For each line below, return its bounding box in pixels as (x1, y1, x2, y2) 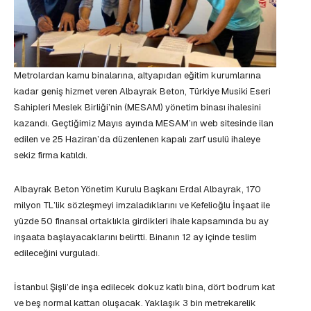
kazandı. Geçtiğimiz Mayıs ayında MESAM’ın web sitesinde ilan (14, 117, 274, 129)
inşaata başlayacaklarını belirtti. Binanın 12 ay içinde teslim (14, 230, 257, 243)
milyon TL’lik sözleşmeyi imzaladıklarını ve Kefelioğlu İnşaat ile (14, 199, 270, 211)
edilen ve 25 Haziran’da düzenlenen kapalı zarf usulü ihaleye (14, 133, 260, 145)
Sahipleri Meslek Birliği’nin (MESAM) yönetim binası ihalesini (14, 101, 261, 113)
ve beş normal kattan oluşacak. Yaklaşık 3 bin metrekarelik (14, 296, 256, 309)
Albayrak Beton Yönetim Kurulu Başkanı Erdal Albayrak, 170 (14, 183, 261, 195)
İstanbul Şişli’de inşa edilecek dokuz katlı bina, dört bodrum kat (14, 280, 275, 293)
